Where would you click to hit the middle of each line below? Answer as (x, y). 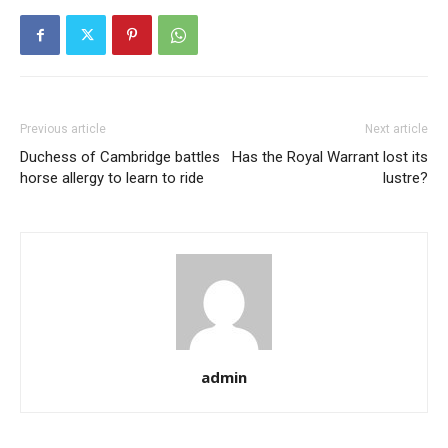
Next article (396, 129)
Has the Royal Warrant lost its (330, 157)
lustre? (405, 178)
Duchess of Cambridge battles (120, 157)
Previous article (63, 129)
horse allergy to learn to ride (112, 178)
